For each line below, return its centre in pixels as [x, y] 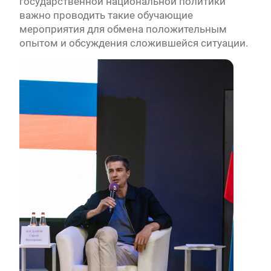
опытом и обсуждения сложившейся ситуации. [133, 43]
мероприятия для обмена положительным [123, 29]
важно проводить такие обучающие [106, 15]
